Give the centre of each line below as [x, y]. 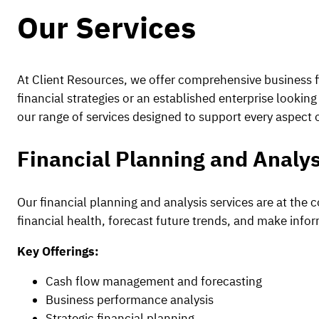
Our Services [106, 27]
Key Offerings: [58, 251]
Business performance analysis [130, 300]
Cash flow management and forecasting [154, 282]
